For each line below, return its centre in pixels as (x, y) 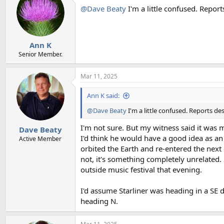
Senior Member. (40, 54)
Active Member (40, 138)
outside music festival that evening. (141, 169)
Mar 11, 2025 (99, 76)
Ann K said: (103, 95)
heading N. (99, 201)
